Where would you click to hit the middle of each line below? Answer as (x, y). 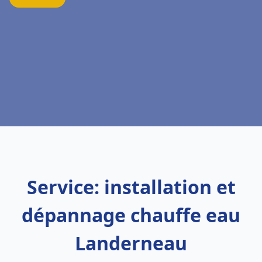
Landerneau (131, 243)
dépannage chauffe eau (131, 215)
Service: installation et (131, 187)
